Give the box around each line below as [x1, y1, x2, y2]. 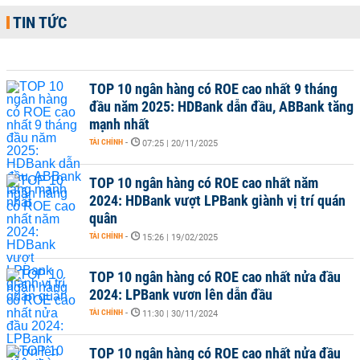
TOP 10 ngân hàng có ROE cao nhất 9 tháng [89, 80, 337, 97]
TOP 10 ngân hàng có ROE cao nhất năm [89, 174, 318, 191]
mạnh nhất [89, 116, 149, 133]
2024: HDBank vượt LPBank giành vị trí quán [89, 192, 346, 209]
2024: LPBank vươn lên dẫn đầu [89, 286, 272, 303]
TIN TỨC [13, 13, 67, 32]
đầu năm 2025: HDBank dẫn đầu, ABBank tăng [89, 98, 354, 115]
